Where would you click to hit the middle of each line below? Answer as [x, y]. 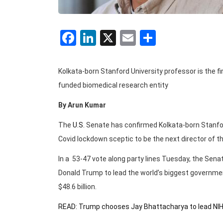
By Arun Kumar [82, 105]
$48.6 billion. [77, 187]
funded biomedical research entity [113, 85]
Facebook [109, 38]
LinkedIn [125, 38]
